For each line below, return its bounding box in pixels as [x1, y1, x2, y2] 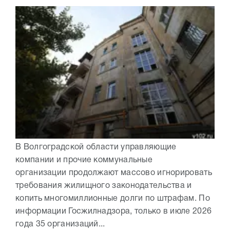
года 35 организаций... [15, 220, 105, 228]
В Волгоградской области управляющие [15, 143, 177, 151]
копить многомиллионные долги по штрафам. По [15, 195, 210, 202]
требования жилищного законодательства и [15, 182, 192, 189]
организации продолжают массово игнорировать [15, 169, 212, 177]
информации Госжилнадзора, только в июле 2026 [15, 207, 212, 215]
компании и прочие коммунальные [15, 156, 153, 164]
